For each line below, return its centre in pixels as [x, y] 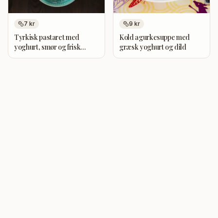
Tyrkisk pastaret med [47, 37]
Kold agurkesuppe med [154, 37]
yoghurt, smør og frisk [47, 47]
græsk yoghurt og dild [153, 47]
